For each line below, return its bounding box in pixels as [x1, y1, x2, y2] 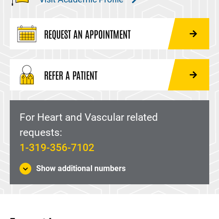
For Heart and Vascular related [20, 111, 158, 123]
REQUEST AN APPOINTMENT [44, 27, 131, 40]
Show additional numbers [36, 164, 126, 173]
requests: [20, 127, 62, 138]
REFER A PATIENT [44, 68, 97, 81]
